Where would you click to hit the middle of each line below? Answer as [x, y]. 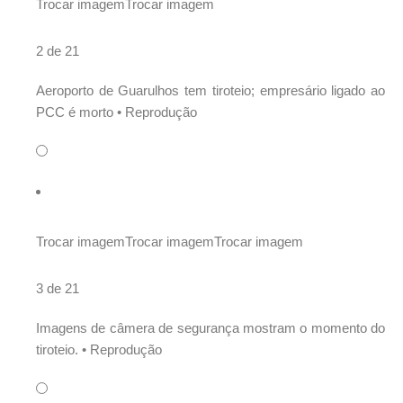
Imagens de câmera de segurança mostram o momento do [210, 328]
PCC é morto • [81, 112]
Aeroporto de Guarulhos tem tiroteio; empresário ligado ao [210, 91]
